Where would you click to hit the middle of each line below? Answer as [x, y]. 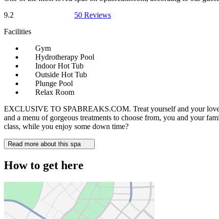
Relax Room [55, 92]
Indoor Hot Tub [59, 66]
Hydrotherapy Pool [65, 57]
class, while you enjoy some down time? [66, 127]
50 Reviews [93, 15]
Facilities [18, 32]
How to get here [44, 165]
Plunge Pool [54, 84]
